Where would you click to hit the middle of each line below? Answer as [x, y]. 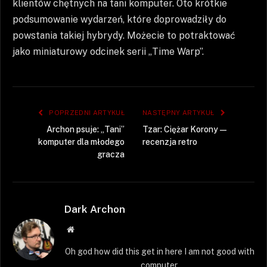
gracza [111, 155]
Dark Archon [95, 209]
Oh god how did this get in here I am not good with [159, 252]
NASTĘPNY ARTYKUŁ [179, 113]
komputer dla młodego [81, 142]
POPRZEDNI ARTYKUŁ [86, 113]
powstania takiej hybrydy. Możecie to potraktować [124, 36]
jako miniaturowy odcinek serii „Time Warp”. [108, 52]
